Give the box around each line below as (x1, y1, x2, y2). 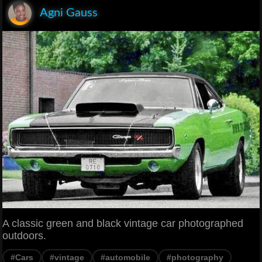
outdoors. (2, 230, 46, 242)
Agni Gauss (40, 6, 98, 19)
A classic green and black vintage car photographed (2, 218, 243, 230)
